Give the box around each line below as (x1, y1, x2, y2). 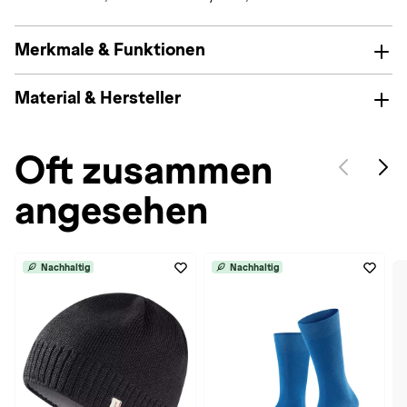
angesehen (15, 189, 208, 232)
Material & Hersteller (15, 88, 181, 107)
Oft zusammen (15, 149, 273, 192)
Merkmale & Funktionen (15, 40, 205, 59)
